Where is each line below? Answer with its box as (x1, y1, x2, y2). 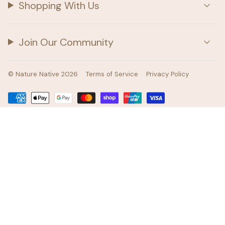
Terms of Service (86, 69, 138, 78)
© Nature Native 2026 (8, 69, 78, 78)
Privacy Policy (146, 69, 189, 78)
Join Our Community (19, 35, 114, 49)
